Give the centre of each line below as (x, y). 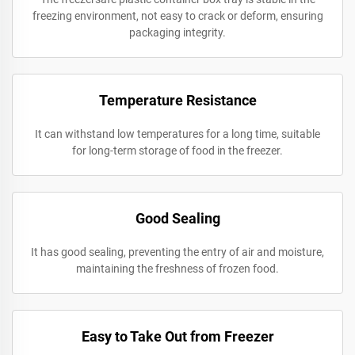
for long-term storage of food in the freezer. (177, 151)
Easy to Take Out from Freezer (177, 336)
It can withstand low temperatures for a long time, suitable (177, 134)
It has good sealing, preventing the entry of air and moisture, (177, 252)
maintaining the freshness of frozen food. (177, 269)
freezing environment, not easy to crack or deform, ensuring (177, 16)
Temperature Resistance (177, 100)
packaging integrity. (177, 32)
